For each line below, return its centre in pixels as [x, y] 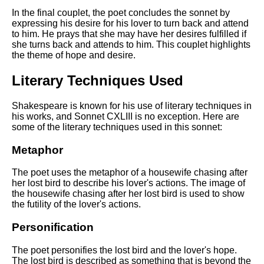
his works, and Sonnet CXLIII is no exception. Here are [126, 116]
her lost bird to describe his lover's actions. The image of [128, 183]
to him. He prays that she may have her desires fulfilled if [129, 34]
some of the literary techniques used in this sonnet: [117, 127]
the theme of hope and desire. [74, 55]
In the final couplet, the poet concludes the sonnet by [121, 13]
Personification [53, 227]
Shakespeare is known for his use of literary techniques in [132, 105]
